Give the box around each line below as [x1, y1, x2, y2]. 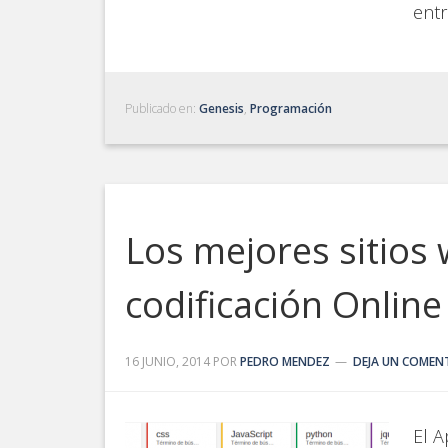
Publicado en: [125, 100, 199, 117]
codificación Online [125, 280, 442, 329]
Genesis [199, 100, 244, 117]
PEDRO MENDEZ [240, 353, 330, 370]
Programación [250, 100, 332, 117]
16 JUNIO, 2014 [125, 353, 210, 370]
